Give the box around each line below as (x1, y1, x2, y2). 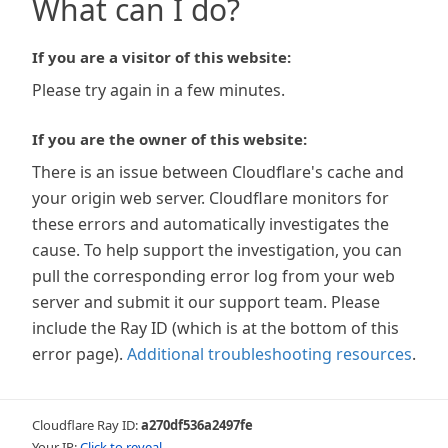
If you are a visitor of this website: (32, 47, 291, 67)
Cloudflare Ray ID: (32, 416, 141, 434)
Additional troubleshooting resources (127, 343, 412, 365)
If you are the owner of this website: (32, 129, 307, 149)
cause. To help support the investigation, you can (32, 239, 402, 261)
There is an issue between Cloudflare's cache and (32, 161, 404, 183)
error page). (32, 343, 123, 365)
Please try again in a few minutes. (32, 79, 285, 101)
